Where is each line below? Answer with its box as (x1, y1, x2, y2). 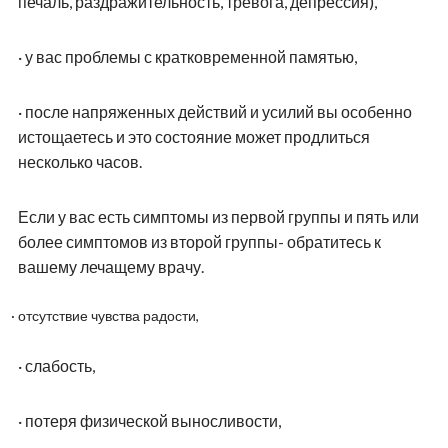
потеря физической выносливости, (24, 410, 281, 430)
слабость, (24, 355, 95, 375)
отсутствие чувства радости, (17, 306, 199, 324)
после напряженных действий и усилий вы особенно (24, 101, 412, 121)
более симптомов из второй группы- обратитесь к (17, 231, 381, 251)
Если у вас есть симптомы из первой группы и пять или (17, 206, 419, 226)
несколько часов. (17, 151, 142, 171)
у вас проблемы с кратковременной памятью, (24, 46, 357, 66)
